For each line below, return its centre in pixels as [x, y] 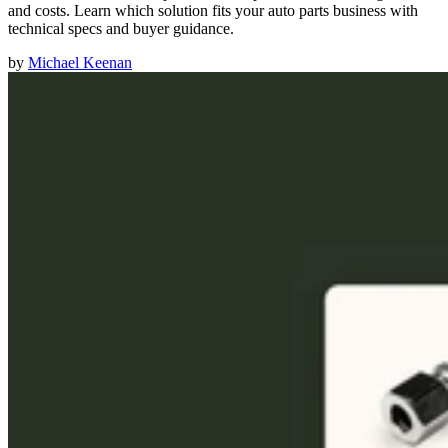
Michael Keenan [80, 63]
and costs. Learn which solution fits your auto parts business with [213, 11]
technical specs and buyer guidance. [121, 29]
